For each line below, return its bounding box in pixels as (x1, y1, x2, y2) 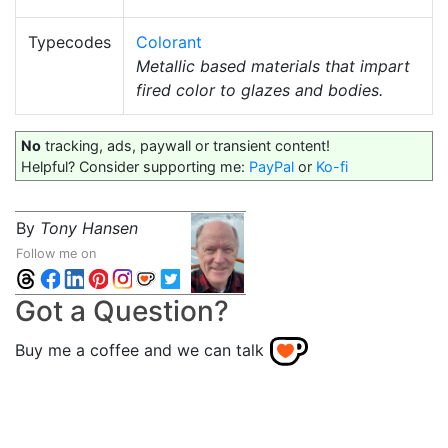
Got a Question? (15, 294, 229, 328)
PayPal (249, 158, 294, 175)
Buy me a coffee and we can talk (15, 340, 264, 361)
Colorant (136, 32, 202, 52)
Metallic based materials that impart (136, 56, 410, 76)
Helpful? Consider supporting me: (21, 158, 249, 175)
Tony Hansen (40, 218, 138, 238)
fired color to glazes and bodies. (136, 80, 383, 100)
